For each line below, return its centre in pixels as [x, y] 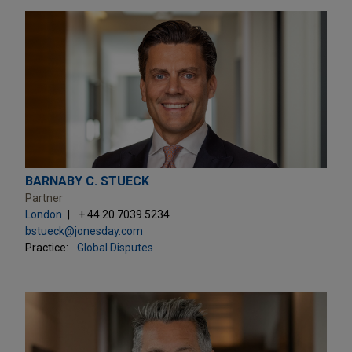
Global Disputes [115, 247]
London [44, 214]
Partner [44, 198]
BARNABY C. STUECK [87, 181]
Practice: [47, 247]
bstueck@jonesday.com [84, 231]
